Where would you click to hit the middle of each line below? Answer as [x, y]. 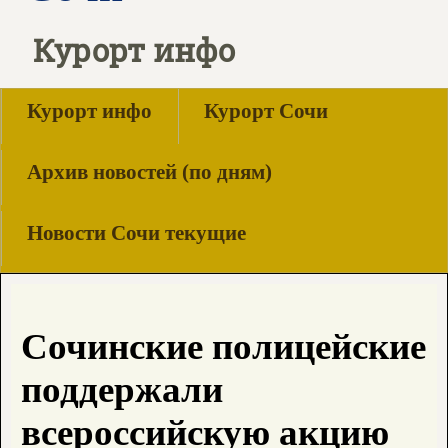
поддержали [122, 390]
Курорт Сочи [266, 111]
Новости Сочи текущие [136, 233]
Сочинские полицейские [223, 347]
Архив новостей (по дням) [149, 172]
